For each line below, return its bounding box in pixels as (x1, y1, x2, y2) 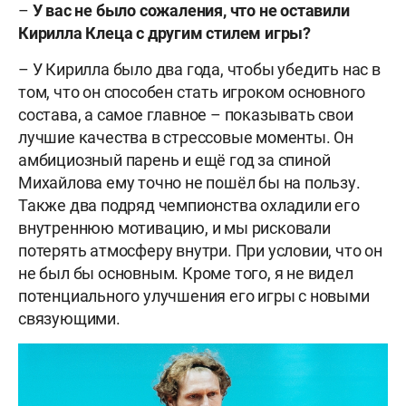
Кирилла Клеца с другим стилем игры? (18, 24, 311, 43)
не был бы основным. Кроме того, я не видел (18, 264, 353, 284)
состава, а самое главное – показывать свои (18, 105, 353, 125)
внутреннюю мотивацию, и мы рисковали (18, 218, 331, 238)
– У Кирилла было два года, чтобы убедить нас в (18, 60, 381, 80)
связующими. (18, 309, 121, 329)
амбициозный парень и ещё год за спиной (18, 150, 331, 170)
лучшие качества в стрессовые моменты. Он (18, 128, 354, 148)
